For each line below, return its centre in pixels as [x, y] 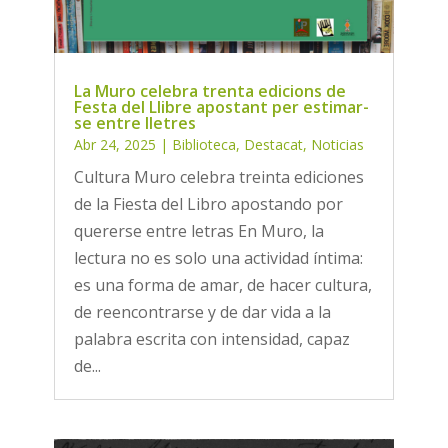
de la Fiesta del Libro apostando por [208, 203]
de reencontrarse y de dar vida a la [202, 311]
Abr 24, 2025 [114, 144]
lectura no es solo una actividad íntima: [218, 257]
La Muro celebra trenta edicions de [209, 90]
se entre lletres [134, 122]
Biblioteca [203, 144]
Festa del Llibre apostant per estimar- [221, 106]
